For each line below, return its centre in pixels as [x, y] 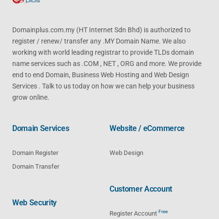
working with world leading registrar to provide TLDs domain [103, 52]
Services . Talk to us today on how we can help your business [103, 86]
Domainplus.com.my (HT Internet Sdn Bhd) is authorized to [101, 30]
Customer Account [141, 189]
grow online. [31, 97]
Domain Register [35, 153]
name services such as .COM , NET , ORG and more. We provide [107, 63]
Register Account [134, 213]
